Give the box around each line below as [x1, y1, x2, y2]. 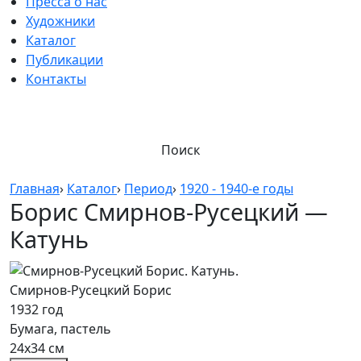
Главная [10, 180, 60, 197]
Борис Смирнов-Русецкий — [10, 196, 328, 227]
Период [124, 180, 172, 197]
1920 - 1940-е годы [180, 180, 293, 197]
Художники [26, 12, 95, 30]
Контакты [26, 70, 86, 88]
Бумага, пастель [10, 319, 111, 338]
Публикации [26, 51, 103, 68]
